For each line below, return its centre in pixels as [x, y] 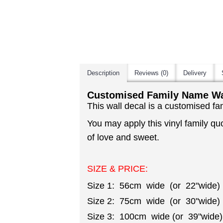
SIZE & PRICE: [119, 169]
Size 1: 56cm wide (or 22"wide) [154, 186]
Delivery [195, 73]
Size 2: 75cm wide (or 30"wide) [154, 201]
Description [103, 73]
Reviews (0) [151, 73]
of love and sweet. [123, 137]
